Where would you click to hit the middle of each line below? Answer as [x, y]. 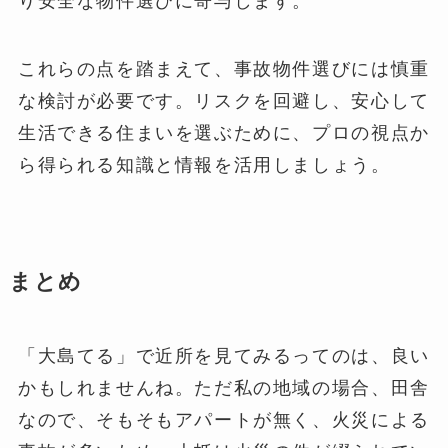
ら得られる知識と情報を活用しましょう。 [204, 165]
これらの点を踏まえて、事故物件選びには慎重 [223, 69]
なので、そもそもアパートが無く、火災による [223, 420]
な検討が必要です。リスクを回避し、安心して [223, 101]
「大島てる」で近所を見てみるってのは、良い [223, 356]
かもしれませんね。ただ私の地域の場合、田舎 [223, 388]
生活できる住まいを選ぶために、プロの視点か [223, 133]
